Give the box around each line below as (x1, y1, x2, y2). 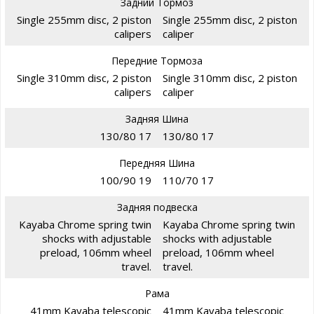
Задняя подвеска (116, 200, 198, 214)
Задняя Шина (125, 112, 189, 126)
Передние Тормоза (111, 54, 203, 68)
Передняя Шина (119, 156, 195, 170)
